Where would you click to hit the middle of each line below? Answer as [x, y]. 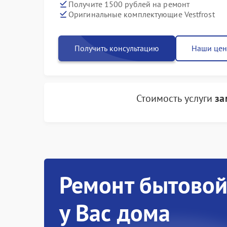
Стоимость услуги [176, 98]
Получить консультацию [117, 48]
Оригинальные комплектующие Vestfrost [142, 14]
